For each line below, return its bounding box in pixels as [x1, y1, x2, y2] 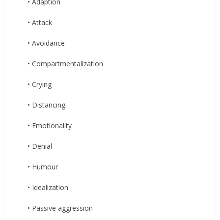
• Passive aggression [27, 203, 93, 213]
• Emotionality [27, 120, 72, 130]
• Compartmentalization [27, 58, 104, 68]
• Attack [27, 17, 53, 27]
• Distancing [27, 100, 66, 110]
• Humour [27, 162, 58, 171]
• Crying [27, 79, 52, 89]
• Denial [27, 141, 53, 151]
